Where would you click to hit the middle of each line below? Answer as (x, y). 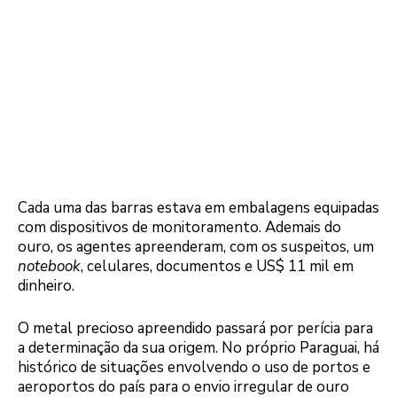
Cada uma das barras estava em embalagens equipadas (198, 208)
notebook (49, 267)
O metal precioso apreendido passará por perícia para (195, 328)
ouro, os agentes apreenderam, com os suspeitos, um (196, 247)
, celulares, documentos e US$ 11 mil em (217, 267)
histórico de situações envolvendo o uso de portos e (194, 367)
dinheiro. (46, 286)
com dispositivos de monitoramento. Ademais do (179, 228)
